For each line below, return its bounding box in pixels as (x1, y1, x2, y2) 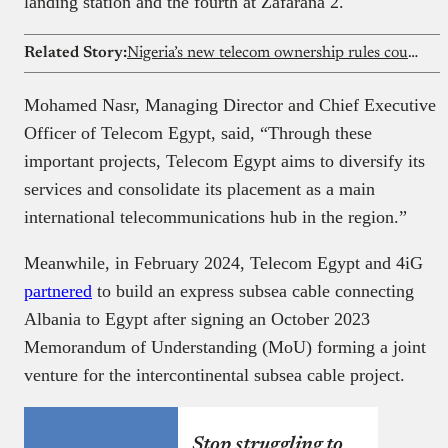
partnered (24, 280, 92, 301)
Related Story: (24, 44, 127, 61)
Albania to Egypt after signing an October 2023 (24, 308, 370, 329)
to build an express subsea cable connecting (92, 280, 414, 301)
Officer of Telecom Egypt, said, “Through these (24, 122, 372, 143)
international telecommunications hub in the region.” (24, 206, 407, 227)
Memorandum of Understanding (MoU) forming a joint (24, 336, 426, 357)
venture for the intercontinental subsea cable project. (24, 364, 405, 385)
